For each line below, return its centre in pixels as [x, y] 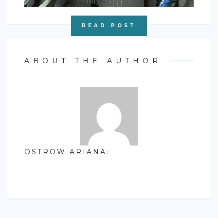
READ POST [109, 26]
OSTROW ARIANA [65, 152]
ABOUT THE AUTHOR [93, 61]
